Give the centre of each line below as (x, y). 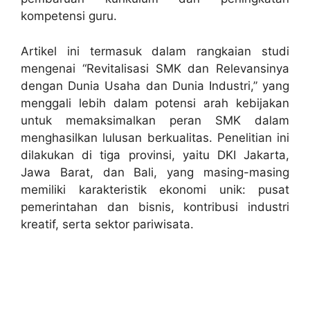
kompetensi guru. (69, 16)
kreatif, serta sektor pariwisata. (107, 224)
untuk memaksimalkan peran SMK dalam (155, 120)
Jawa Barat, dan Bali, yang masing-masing (155, 172)
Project (61, 286)
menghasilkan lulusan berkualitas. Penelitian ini (155, 137)
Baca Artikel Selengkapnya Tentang (140, 269)
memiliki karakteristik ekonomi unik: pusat (155, 189)
